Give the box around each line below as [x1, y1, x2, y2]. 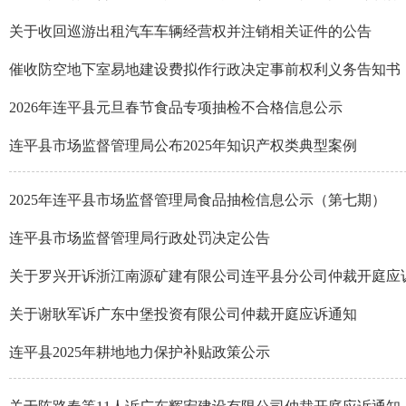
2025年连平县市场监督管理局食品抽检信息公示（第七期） [9, 192, 386, 208]
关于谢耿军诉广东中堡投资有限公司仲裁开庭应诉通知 [9, 306, 357, 322]
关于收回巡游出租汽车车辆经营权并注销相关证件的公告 [9, 24, 372, 39]
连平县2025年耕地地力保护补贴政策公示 [9, 344, 270, 360]
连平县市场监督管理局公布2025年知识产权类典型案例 [9, 138, 357, 153]
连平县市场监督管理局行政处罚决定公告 [9, 230, 270, 246]
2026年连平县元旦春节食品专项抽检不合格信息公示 [9, 100, 343, 115]
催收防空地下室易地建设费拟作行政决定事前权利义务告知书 [9, 62, 401, 77]
